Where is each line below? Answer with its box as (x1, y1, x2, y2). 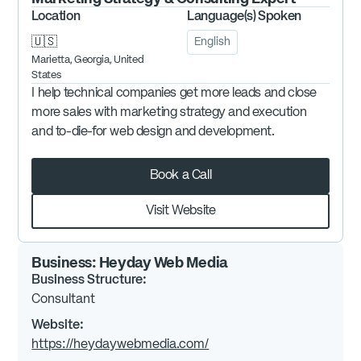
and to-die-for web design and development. (31, 125, 275, 139)
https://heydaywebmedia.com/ (31, 338, 210, 351)
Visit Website (145, 204, 216, 218)
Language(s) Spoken (187, 10, 301, 23)
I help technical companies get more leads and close (31, 86, 317, 100)
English (194, 35, 230, 48)
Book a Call (149, 168, 212, 182)
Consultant (31, 293, 96, 306)
